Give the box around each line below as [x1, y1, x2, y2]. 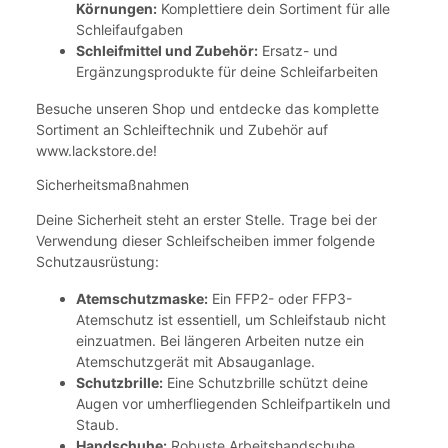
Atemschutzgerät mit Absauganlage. [76, 352, 315, 370]
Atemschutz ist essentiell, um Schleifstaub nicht [76, 310, 386, 328]
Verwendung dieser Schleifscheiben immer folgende [36, 231, 375, 249]
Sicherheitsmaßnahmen [36, 175, 189, 193]
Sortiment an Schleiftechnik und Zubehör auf [36, 120, 328, 138]
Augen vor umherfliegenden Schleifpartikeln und [76, 394, 391, 412]
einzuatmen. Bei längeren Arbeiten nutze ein [76, 331, 364, 349]
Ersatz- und [258, 41, 338, 59]
